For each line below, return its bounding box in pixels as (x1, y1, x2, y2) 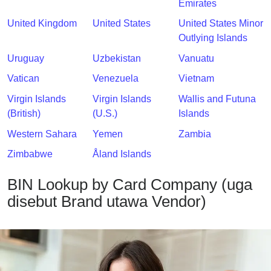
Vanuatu (178, 53, 214, 64)
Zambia (178, 128, 211, 139)
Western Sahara (7, 128, 77, 139)
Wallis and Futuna (178, 93, 256, 104)
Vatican (7, 73, 39, 84)
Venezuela (93, 73, 139, 84)
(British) (7, 108, 41, 119)
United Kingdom (7, 18, 77, 29)
